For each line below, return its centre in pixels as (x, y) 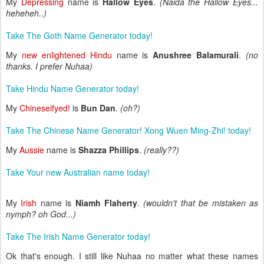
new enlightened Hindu (67, 55)
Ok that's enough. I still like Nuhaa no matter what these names (132, 256)
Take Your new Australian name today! (78, 172)
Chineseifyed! (45, 108)
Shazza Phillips (109, 150)
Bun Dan (98, 108)
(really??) (161, 150)
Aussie (32, 150)
